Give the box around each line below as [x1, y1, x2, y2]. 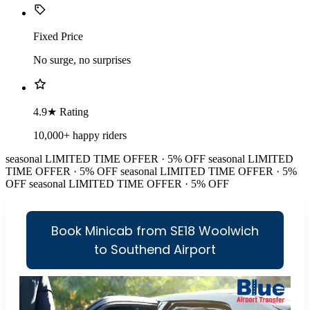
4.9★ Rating [33, 106, 89, 118]
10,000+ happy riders [33, 129, 127, 142]
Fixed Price [33, 30, 83, 43]
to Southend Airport [94, 241, 216, 259]
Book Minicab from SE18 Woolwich [51, 222, 259, 240]
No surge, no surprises [33, 54, 131, 66]
